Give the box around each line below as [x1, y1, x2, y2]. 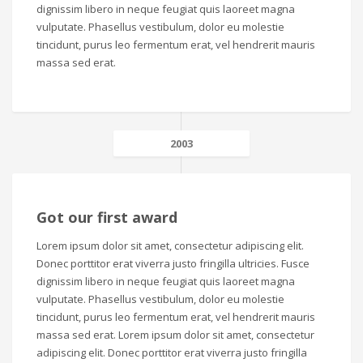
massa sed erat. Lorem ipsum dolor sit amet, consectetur [36, 327, 314, 342]
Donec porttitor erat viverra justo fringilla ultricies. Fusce [36, 255, 310, 271]
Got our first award [36, 207, 177, 227]
